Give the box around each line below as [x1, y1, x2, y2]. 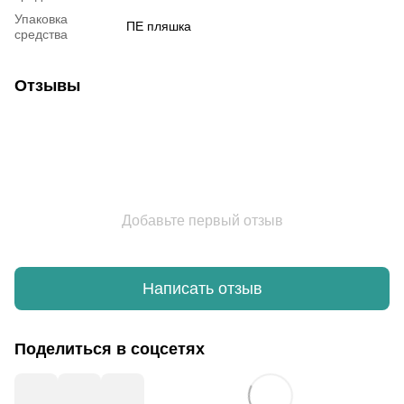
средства [14, 27, 68, 42]
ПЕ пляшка [126, 19, 191, 34]
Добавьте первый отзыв [121, 213, 283, 229]
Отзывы [14, 77, 80, 96]
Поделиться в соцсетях [14, 340, 205, 359]
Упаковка [14, 12, 68, 27]
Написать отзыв [142, 279, 262, 298]
